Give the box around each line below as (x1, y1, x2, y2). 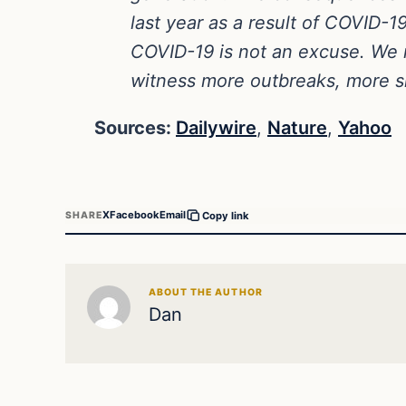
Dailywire (176, 116, 256, 139)
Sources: (94, 116, 176, 139)
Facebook (110, 208, 160, 222)
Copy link (202, 208, 250, 222)
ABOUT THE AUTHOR (149, 285, 263, 298)
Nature (267, 116, 327, 139)
